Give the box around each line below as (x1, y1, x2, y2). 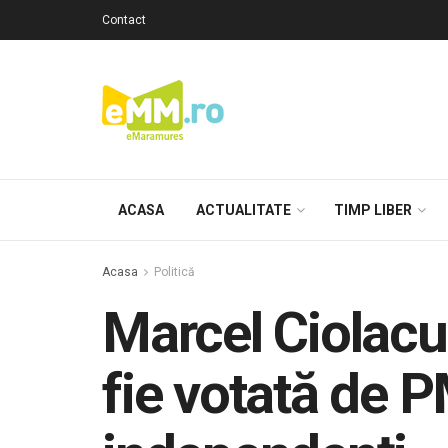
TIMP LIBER (334, 202, 412, 218)
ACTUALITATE (196, 202, 291, 218)
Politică (154, 265, 195, 279)
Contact (102, 13, 146, 27)
